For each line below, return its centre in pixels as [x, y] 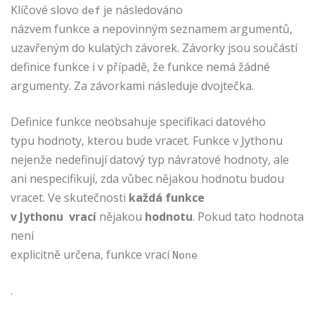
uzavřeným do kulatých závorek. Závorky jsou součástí [154, 47]
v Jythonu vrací [53, 216]
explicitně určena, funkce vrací [91, 254]
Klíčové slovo [46, 9]
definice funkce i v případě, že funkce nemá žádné [140, 66]
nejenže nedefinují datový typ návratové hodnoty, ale [150, 159]
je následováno [142, 9]
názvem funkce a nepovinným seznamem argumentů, [152, 28]
